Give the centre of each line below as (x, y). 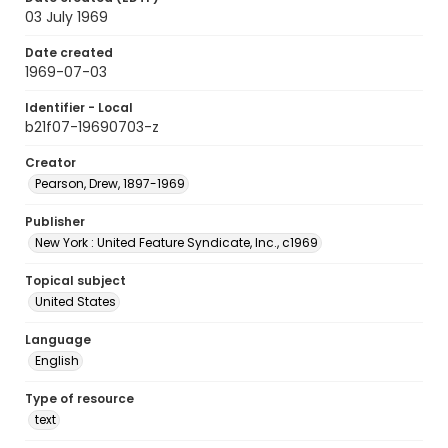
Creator (50, 162)
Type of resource (79, 398)
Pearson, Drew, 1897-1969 (110, 183)
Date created (69, 52)
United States (75, 301)
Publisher (55, 221)
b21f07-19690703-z (92, 127)
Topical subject (75, 280)
